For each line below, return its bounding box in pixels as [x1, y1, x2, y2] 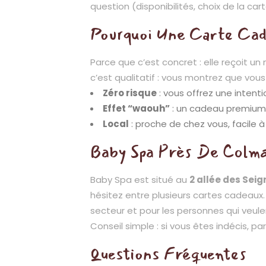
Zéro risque [103, 87, 157, 99]
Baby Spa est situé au [90, 173, 189, 186]
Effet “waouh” [103, 102, 170, 115]
